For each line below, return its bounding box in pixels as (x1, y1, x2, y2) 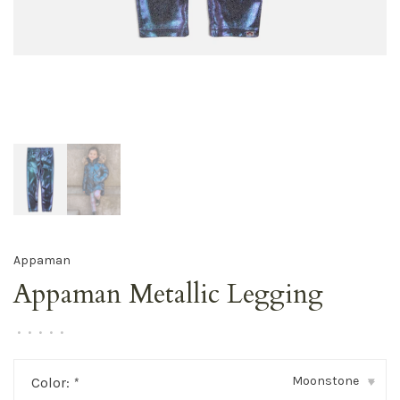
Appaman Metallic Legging (13, 276, 323, 313)
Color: (31, 374, 73, 392)
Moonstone (292, 373, 359, 389)
